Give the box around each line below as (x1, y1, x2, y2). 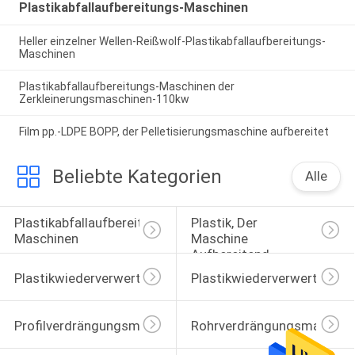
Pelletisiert (190, 262, 256, 279)
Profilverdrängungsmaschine (13, 317, 186, 334)
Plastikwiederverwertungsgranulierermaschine (13, 270, 292, 287)
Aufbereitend (190, 246, 273, 263)
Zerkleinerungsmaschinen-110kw (18, 93, 189, 106)
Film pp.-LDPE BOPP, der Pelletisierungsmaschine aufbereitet (18, 125, 329, 138)
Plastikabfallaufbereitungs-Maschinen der (18, 80, 235, 94)
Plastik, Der (190, 215, 261, 231)
